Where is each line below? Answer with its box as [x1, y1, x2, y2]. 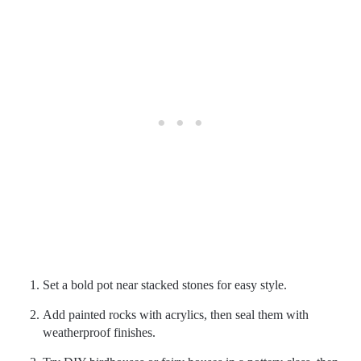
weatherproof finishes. [43, 326, 156, 339]
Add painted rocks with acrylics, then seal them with [43, 308, 309, 322]
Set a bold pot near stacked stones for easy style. [43, 278, 287, 292]
